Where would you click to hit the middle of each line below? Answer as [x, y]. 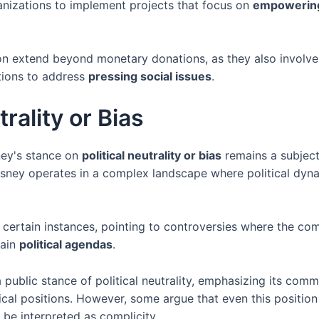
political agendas [66, 245]
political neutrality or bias [152, 155]
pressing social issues [150, 77]
